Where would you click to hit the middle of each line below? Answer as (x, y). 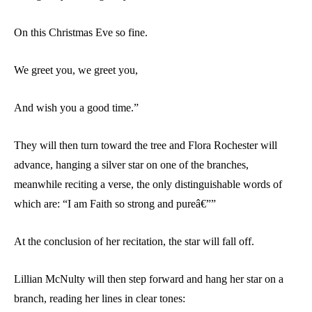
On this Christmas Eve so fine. (81, 32)
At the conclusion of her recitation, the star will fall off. (134, 241)
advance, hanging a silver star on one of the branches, (131, 164)
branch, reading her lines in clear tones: (100, 298)
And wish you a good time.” (76, 107)
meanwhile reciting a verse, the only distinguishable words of (148, 184)
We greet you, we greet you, (76, 70)
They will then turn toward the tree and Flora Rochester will (146, 145)
